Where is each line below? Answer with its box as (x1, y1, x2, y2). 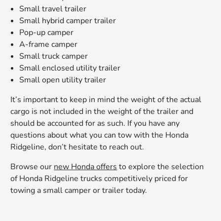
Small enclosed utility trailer (19, 63, 121, 74)
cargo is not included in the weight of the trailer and (10, 106, 194, 117)
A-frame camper (19, 39, 78, 50)
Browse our (10, 161, 54, 173)
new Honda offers (54, 161, 117, 173)
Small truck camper (19, 51, 88, 62)
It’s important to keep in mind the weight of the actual (10, 94, 202, 106)
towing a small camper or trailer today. (10, 185, 147, 196)
